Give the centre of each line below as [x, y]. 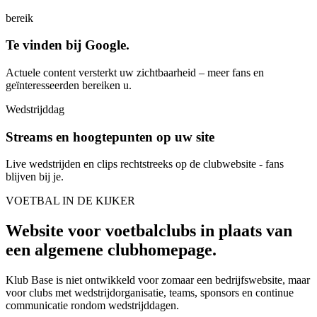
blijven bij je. [35, 177]
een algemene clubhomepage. [111, 250]
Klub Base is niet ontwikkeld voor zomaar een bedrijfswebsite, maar [158, 280]
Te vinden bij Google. [68, 45]
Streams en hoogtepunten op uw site [110, 137]
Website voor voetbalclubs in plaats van [149, 231]
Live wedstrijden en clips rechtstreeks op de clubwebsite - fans [145, 164]
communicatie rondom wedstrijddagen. [92, 306]
